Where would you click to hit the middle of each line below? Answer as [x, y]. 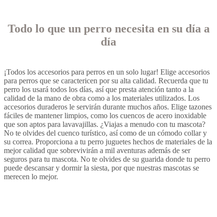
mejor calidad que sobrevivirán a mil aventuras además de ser [97, 151]
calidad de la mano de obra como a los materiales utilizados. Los [102, 98]
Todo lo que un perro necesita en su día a [108, 29]
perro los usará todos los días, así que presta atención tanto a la [99, 90]
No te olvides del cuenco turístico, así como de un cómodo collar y [105, 133]
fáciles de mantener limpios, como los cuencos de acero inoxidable [105, 116]
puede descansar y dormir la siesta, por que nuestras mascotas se [101, 168]
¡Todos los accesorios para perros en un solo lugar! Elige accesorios [107, 72]
